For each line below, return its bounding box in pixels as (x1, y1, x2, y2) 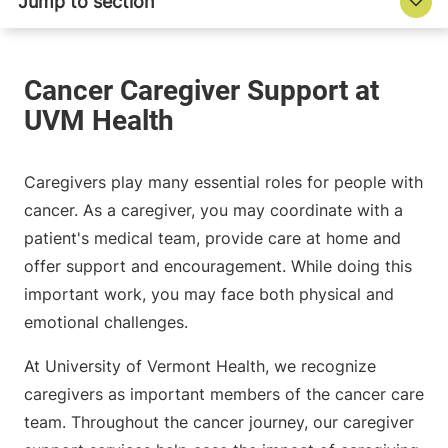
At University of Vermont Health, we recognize (24, 356, 376, 377)
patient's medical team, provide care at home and (24, 228, 401, 249)
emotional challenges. (24, 312, 188, 333)
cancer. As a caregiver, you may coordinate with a (24, 200, 403, 221)
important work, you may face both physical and (24, 284, 394, 305)
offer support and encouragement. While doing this (24, 256, 412, 277)
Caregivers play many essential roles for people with (24, 172, 423, 193)
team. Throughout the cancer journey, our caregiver (24, 412, 414, 433)
